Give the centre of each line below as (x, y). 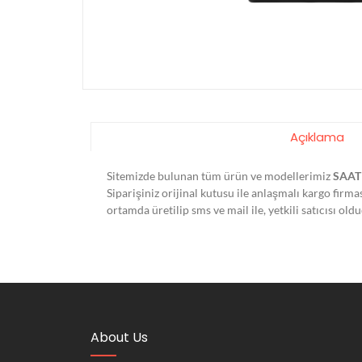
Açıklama (317, 137)
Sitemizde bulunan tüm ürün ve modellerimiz (219, 176)
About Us (119, 338)
